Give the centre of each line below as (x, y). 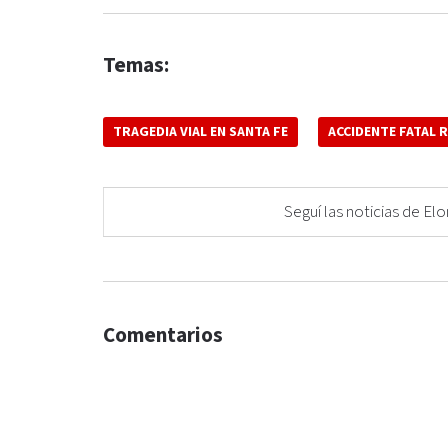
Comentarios (163, 336)
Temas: (136, 66)
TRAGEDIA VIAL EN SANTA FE (200, 132)
